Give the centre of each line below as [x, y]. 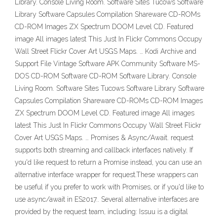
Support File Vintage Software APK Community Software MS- [108, 64]
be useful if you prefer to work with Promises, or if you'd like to [109, 187]
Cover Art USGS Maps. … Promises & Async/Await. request [104, 138]
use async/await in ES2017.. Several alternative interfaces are [107, 199]
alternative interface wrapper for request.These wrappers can [107, 175]
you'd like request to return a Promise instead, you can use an [108, 162]
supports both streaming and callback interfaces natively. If [104, 150]
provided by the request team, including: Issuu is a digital [101, 212]
